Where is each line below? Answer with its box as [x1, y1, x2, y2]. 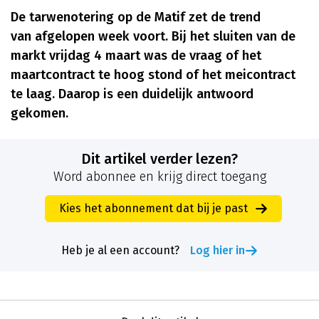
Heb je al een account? [61, 244, 179, 258]
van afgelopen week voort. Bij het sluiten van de [11, 28, 296, 45]
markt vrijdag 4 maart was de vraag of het [11, 48, 261, 64]
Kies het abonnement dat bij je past [58, 202, 248, 216]
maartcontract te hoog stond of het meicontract [11, 67, 296, 83]
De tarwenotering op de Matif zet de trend [11, 9, 261, 26]
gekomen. [11, 105, 68, 122]
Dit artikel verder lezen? [91, 150, 238, 168]
